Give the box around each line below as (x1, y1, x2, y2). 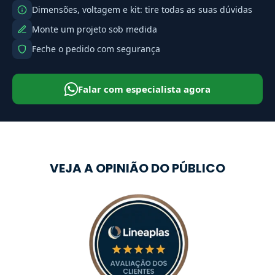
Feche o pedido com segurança (32, 43, 160, 55)
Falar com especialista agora (78, 82, 211, 95)
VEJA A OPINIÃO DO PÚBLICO (50, 159, 225, 177)
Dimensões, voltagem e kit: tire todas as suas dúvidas (32, 4, 252, 16)
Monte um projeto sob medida (32, 23, 157, 36)
